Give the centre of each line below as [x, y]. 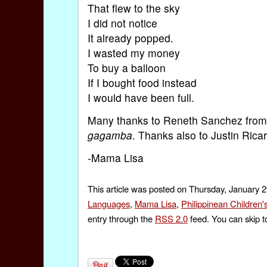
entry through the [121, 219]
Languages [108, 204]
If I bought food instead [142, 82]
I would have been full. [141, 97]
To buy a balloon [126, 67]
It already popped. [130, 38]
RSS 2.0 [171, 219]
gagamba [110, 135]
